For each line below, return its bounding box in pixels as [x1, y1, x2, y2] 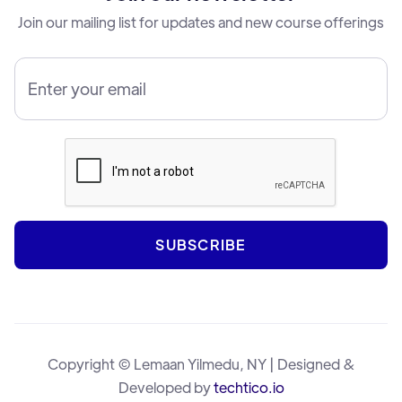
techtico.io [213, 377, 284, 397]
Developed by [118, 377, 214, 397]
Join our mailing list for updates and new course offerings [18, 12, 384, 31]
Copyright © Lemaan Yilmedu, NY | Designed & [47, 354, 355, 373]
